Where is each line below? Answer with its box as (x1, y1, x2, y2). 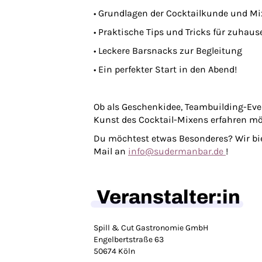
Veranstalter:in (96, 187, 240, 208)
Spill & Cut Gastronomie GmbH (94, 223, 208, 233)
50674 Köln (94, 246, 135, 256)
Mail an (94, 146, 128, 157)
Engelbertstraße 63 (94, 235, 164, 244)
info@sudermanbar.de (128, 146, 226, 157)
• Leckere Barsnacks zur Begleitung (94, 45, 242, 56)
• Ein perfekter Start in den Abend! (94, 64, 237, 75)
